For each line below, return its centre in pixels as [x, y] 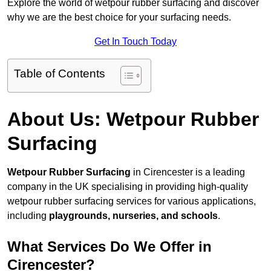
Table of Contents [60, 74]
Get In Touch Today [135, 42]
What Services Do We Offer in [109, 247]
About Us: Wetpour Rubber [133, 119]
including [28, 216]
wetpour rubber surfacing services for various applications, [132, 201]
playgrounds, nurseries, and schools [133, 216]
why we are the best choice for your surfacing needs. [119, 18]
